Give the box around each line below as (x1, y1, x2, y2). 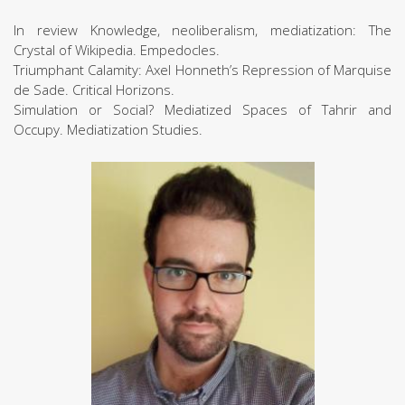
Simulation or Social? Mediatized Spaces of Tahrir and (14, 100, 391, 118)
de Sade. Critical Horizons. (14, 80, 174, 99)
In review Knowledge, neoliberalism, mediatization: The (14, 21, 391, 39)
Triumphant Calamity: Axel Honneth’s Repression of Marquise (14, 61, 391, 79)
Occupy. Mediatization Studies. (14, 120, 202, 138)
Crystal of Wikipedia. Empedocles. (14, 41, 220, 59)
